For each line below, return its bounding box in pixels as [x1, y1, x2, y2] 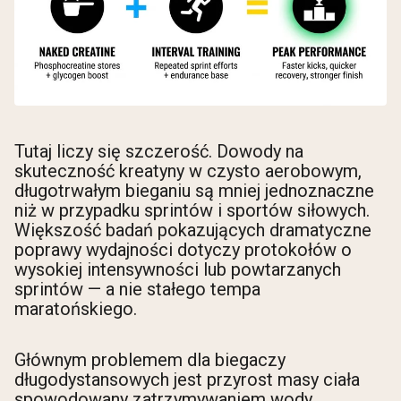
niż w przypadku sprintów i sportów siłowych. [14, 200, 370, 221]
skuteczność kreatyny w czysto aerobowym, [14, 160, 362, 182]
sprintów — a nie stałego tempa [14, 278, 260, 300]
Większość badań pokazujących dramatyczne [14, 219, 371, 241]
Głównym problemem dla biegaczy [14, 349, 286, 371]
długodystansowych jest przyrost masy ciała [14, 369, 360, 391]
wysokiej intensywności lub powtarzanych [14, 259, 341, 280]
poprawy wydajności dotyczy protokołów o [14, 239, 352, 260]
